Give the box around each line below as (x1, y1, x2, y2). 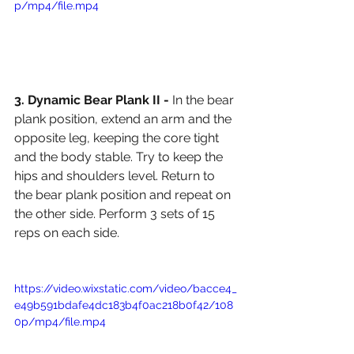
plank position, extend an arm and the (14, 111, 235, 126)
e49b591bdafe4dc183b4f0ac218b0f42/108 (14, 298, 233, 311)
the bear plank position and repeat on (14, 186, 234, 202)
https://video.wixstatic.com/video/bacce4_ (14, 281, 237, 295)
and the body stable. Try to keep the (14, 149, 226, 164)
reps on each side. (14, 224, 122, 240)
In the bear (172, 92, 237, 107)
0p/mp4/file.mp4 (14, 314, 106, 328)
